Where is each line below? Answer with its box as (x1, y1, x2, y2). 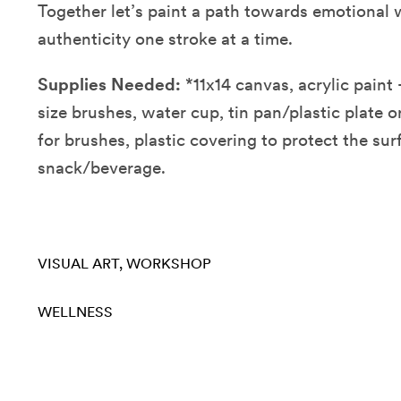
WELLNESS (38, 303, 113, 321)
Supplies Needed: (38, 74, 181, 96)
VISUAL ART (38, 255, 119, 273)
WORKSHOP (126, 255, 211, 273)
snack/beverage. (38, 158, 166, 179)
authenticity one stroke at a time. (38, 29, 293, 50)
